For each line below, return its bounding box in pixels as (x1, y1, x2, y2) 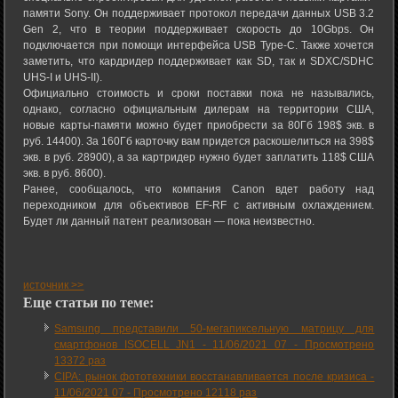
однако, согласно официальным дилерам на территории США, (23, 102, 375, 115)
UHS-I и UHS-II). (23, 70, 103, 84)
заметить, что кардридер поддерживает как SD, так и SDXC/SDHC (23, 54, 375, 68)
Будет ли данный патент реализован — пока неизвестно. (23, 214, 315, 227)
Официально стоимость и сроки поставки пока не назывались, (23, 86, 375, 99)
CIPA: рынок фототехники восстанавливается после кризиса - (54, 370, 375, 383)
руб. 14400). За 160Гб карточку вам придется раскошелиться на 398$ (23, 134, 375, 147)
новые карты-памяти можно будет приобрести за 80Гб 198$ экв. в (23, 118, 375, 131)
